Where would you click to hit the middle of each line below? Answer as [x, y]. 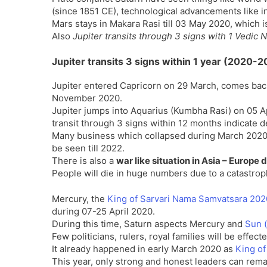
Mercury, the [80, 199]
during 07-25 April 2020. [103, 211]
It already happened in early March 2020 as [144, 249]
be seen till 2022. [88, 148]
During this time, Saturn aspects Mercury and [148, 224]
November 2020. [87, 98]
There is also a [84, 160]
